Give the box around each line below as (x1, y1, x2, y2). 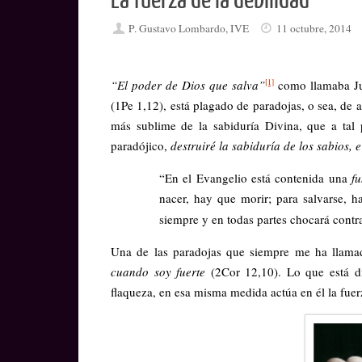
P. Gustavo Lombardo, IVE (128, 21, 250, 36)
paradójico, (111, 137, 170, 154)
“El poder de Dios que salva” (111, 76, 265, 93)
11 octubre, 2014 (276, 21, 352, 36)
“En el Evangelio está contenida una (159, 169, 352, 186)
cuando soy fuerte (111, 263, 211, 280)
